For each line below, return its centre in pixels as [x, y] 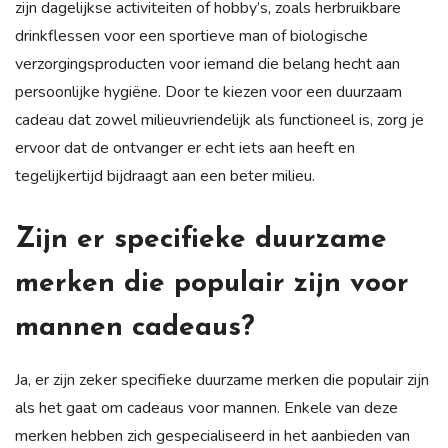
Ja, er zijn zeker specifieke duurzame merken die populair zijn [222, 379]
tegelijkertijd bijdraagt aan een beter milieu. [165, 175]
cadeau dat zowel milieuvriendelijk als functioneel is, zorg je [219, 119]
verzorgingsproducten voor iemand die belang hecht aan [207, 63]
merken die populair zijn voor [212, 283]
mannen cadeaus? [135, 327]
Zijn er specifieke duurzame [201, 239]
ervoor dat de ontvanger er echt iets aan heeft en [185, 147]
